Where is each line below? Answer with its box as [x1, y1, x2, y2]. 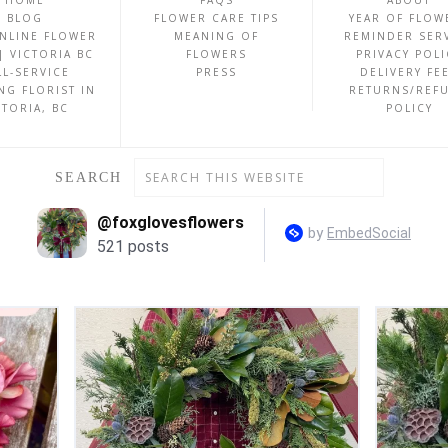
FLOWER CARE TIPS [154, 11, 280, 25]
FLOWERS [186, 47, 248, 61]
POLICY [385, 101, 433, 115]
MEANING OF [174, 29, 260, 43]
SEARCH [54, 170, 122, 185]
